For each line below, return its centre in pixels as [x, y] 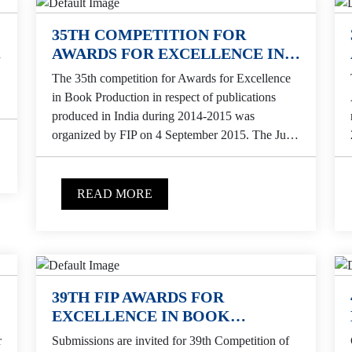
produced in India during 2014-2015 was [153, 116]
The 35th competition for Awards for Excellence [171, 79]
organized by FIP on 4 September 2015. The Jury [174, 135]
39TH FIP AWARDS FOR [138, 297]
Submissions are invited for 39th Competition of [170, 340]
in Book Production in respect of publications [164, 97]
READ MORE [115, 194]
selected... [76, 154]
